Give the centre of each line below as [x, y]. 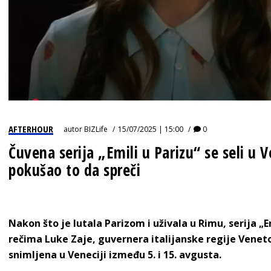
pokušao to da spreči [75, 170]
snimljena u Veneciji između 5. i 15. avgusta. [115, 254]
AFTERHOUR [31, 129]
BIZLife [96, 129]
